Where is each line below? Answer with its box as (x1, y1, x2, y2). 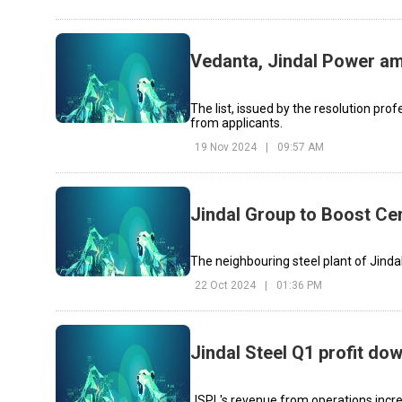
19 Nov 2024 (195, 140, 258, 153)
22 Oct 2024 (195, 279, 257, 293)
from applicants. (190, 115, 284, 130)
